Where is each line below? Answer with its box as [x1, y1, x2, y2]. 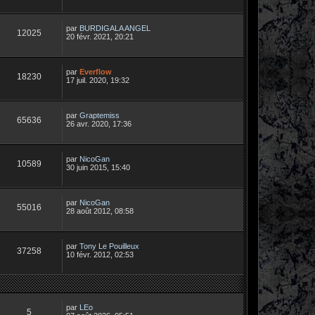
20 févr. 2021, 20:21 [66, 32, 134, 41]
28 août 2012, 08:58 [66, 206, 134, 215]
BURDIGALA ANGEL [79, 23, 150, 32]
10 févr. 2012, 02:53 [66, 250, 134, 259]
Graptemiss [79, 110, 120, 120]
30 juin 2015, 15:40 [66, 162, 130, 172]
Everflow [79, 67, 112, 76]
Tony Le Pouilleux [79, 241, 139, 250]
